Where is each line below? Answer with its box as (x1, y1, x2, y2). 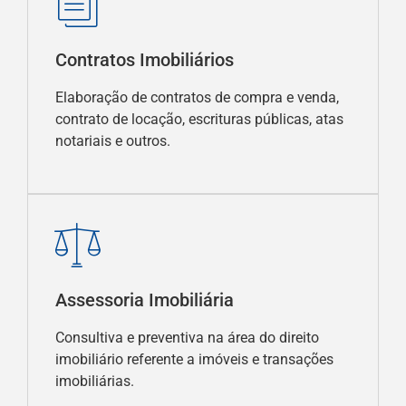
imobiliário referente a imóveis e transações (55, 350, 333, 368)
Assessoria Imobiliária (55, 288, 234, 311)
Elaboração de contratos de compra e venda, (55, 89, 339, 107)
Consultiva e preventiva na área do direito (55, 328, 319, 346)
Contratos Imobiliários (55, 49, 234, 72)
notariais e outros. (55, 132, 170, 150)
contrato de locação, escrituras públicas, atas (55, 111, 343, 129)
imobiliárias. (55, 372, 134, 390)
